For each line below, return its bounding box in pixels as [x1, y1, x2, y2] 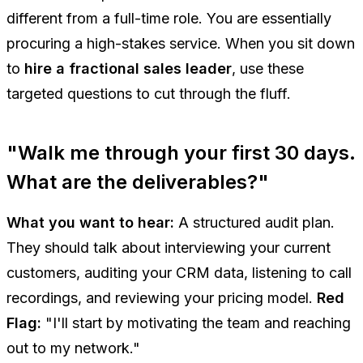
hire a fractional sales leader [24, 59, 232, 77]
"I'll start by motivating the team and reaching [41, 314, 351, 331]
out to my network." [6, 339, 140, 357]
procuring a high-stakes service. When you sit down [6, 34, 355, 52]
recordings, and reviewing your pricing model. [6, 288, 317, 306]
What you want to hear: [6, 213, 174, 231]
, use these [232, 59, 304, 77]
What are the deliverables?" [6, 169, 269, 194]
